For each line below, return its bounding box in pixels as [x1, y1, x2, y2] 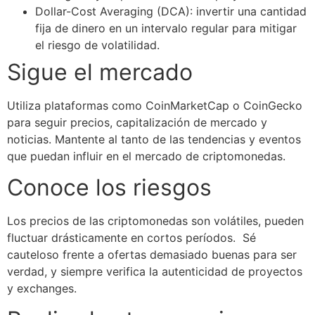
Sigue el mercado [7, 58, 193, 86]
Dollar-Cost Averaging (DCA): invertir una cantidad [35, 4, 307, 18]
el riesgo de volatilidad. [35, 37, 160, 52]
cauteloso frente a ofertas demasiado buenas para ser [7, 247, 297, 262]
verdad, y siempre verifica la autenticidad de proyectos [7, 264, 302, 278]
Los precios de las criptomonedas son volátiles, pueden [7, 213, 304, 228]
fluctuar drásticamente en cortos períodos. [7, 230, 243, 245]
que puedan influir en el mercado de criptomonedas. [7, 148, 285, 163]
